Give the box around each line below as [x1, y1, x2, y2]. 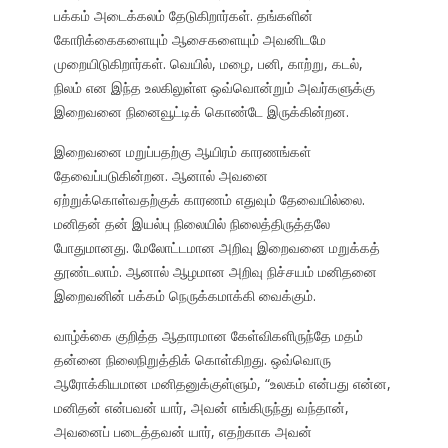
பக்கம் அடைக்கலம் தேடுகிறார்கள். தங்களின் [53, 6, 313, 26]
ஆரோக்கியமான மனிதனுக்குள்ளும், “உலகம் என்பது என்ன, [53, 374, 391, 394]
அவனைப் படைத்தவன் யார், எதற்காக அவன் [53, 422, 312, 442]
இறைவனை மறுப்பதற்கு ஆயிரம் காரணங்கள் [53, 142, 311, 162]
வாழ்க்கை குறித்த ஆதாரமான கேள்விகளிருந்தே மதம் [53, 326, 363, 346]
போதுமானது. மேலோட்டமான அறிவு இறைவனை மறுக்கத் [53, 238, 380, 258]
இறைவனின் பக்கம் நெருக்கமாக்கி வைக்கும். [53, 286, 316, 306]
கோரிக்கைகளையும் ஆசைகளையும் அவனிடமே [53, 30, 326, 50]
